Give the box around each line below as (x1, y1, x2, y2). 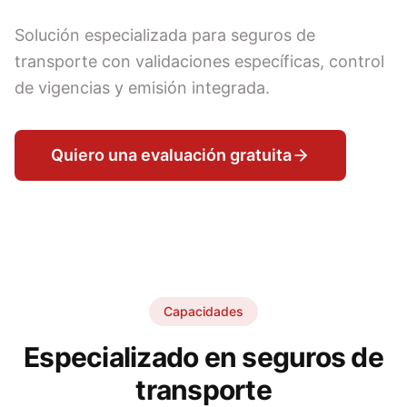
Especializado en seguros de (24, 341, 383, 373)
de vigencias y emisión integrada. (15, 78, 270, 97)
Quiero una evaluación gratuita (51, 145, 292, 164)
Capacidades (164, 303, 243, 319)
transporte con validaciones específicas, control (15, 52, 384, 71)
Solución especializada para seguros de (15, 25, 315, 45)
